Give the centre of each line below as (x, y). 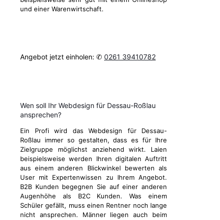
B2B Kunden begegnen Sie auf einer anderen (94, 187)
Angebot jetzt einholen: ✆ (62, 57)
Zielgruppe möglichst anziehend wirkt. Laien (94, 150)
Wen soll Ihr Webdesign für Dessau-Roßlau (88, 106)
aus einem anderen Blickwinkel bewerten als (94, 168)
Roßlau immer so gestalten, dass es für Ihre (94, 140)
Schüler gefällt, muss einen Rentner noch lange (94, 206)
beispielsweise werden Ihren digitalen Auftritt (94, 159)
